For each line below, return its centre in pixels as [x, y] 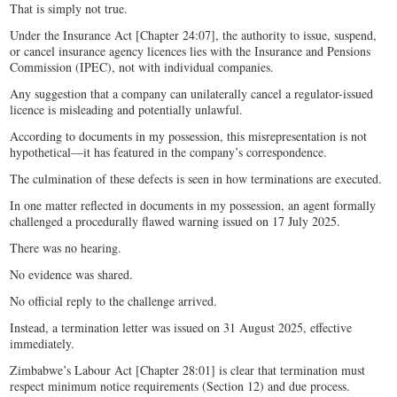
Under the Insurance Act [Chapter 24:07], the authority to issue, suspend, [194, 35]
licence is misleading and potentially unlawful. [129, 110]
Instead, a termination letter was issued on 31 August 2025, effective [181, 328]
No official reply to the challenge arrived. [116, 301]
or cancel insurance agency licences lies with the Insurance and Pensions [191, 51]
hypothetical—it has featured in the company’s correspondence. [169, 152]
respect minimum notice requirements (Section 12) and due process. [183, 386]
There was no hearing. [68, 248]
